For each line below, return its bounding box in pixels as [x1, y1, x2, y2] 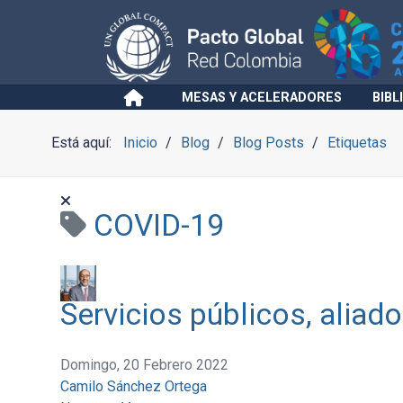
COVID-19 [93, 208, 224, 243]
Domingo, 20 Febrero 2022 [59, 356, 228, 373]
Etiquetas [327, 134, 388, 151]
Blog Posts [232, 134, 304, 151]
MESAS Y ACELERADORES [181, 90, 342, 105]
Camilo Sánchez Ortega [59, 378, 207, 395]
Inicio [122, 134, 157, 151]
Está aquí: [50, 134, 119, 151]
